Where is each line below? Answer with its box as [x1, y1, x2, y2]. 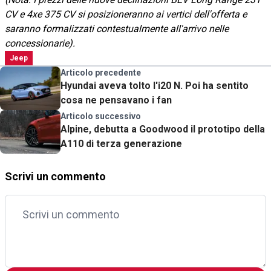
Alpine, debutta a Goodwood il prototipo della [60, 123, 265, 135]
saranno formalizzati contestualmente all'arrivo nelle [5, 22, 229, 34]
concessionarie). [5, 37, 75, 49]
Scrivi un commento [5, 169, 106, 183]
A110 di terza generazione [60, 137, 182, 149]
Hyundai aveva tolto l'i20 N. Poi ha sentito [60, 79, 249, 91]
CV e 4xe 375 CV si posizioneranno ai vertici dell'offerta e [5, 8, 247, 20]
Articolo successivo [60, 111, 141, 121]
